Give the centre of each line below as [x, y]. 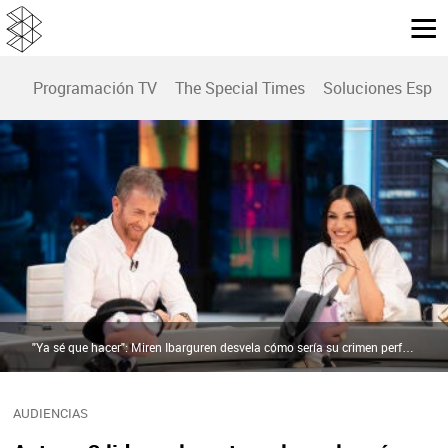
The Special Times [240, 88]
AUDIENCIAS [50, 412]
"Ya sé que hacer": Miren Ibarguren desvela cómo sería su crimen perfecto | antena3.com [408, 346]
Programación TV [95, 88]
